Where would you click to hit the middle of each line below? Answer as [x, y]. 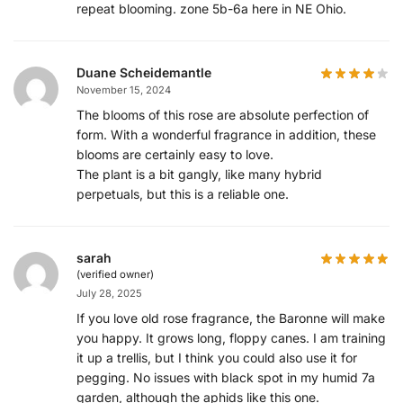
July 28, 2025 [109, 294]
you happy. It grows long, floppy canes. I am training [231, 338]
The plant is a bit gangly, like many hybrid [199, 175]
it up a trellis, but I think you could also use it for [217, 358]
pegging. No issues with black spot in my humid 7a [226, 378]
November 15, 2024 [124, 90]
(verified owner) [115, 275]
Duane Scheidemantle [144, 73]
